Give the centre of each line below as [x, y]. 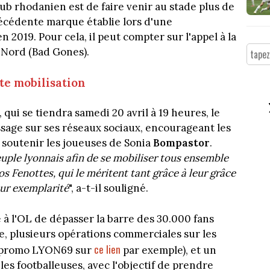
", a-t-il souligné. [108, 188]
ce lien [107, 249]
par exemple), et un [168, 250]
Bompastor [181, 143]
